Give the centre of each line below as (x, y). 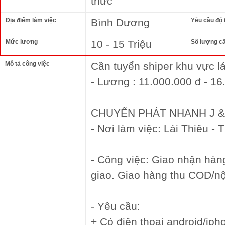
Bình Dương (120, 22)
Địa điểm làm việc (31, 20)
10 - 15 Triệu (121, 44)
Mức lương (22, 42)
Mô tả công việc (27, 64)
